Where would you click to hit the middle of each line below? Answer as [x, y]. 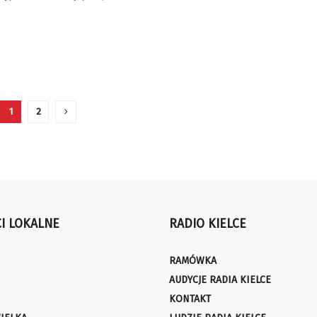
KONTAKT [190, 299]
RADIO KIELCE [208, 224]
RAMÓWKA [193, 260]
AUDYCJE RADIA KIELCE [220, 279]
